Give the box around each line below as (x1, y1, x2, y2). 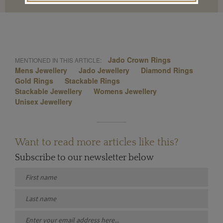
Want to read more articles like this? (15, 137, 178, 148)
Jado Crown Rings (108, 55, 171, 65)
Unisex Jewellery (15, 97, 72, 107)
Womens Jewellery (94, 86, 157, 97)
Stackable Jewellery (15, 86, 82, 97)
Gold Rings (15, 76, 53, 86)
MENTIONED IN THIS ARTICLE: (15, 56, 102, 65)
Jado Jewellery (79, 65, 129, 76)
